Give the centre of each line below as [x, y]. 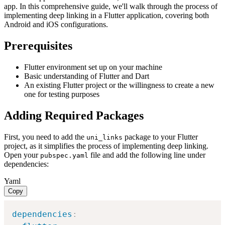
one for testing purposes [62, 94]
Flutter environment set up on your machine [93, 67]
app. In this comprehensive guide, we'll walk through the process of [111, 6]
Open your [22, 155]
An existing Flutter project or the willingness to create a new [119, 85]
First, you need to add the [45, 137]
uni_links [104, 137]
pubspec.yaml [64, 155]
